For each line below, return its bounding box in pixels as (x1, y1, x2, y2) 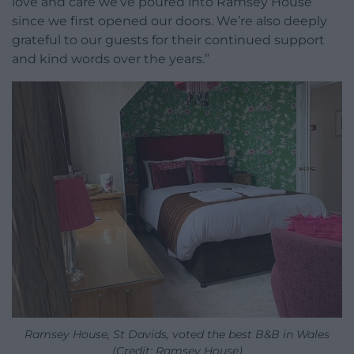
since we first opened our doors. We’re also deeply (12, 13, 327, 29)
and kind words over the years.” (12, 51, 209, 67)
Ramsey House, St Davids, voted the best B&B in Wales (24, 327, 330, 342)
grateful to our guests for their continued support (12, 32, 325, 48)
